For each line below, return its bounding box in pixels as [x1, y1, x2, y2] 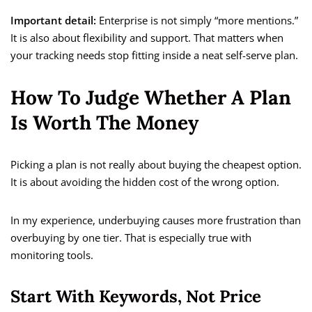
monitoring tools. [10, 248, 93, 263]
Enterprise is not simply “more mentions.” [96, 13, 298, 28]
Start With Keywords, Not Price [10, 286, 261, 308]
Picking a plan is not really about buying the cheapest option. [10, 157, 302, 172]
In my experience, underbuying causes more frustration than [10, 213, 301, 228]
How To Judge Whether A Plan [10, 85, 291, 111]
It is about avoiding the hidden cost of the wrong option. [10, 175, 279, 189]
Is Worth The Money [10, 110, 198, 136]
